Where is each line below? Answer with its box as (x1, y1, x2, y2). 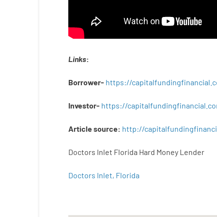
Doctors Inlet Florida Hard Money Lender (68, 147, 204, 156)
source (93, 124, 118, 133)
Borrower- (68, 77, 104, 87)
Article (68, 124, 92, 133)
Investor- (68, 101, 101, 110)
